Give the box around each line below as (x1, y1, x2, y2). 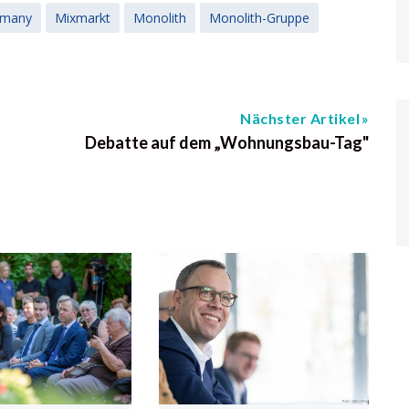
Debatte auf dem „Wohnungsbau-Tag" (85, 132, 369, 152)
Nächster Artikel (240, 110, 360, 127)
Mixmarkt (55, 9, 110, 26)
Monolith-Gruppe (209, 9, 309, 26)
